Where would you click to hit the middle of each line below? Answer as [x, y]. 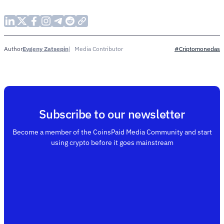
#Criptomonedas [197, 49]
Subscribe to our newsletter [112, 114]
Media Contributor [99, 48]
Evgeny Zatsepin [45, 48]
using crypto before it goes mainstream [112, 143]
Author [13, 49]
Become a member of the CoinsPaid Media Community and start [112, 132]
